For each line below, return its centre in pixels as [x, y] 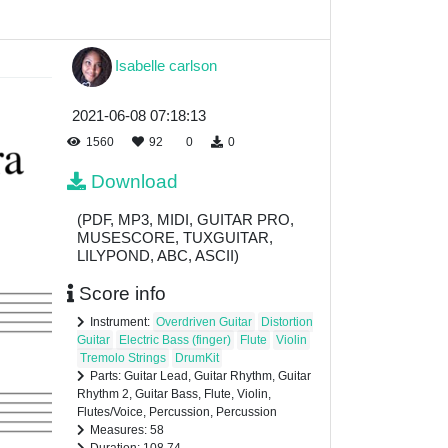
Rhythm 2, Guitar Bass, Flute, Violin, [174, 394]
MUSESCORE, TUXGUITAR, [175, 238]
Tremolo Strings [123, 358]
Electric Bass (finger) [175, 340]
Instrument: [121, 322]
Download [134, 182]
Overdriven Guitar [204, 322]
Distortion [287, 322]
